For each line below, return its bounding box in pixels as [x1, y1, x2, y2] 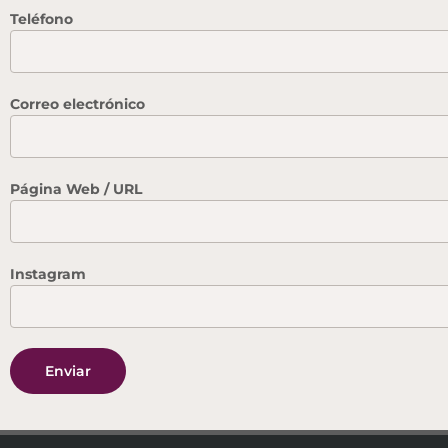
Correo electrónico [10, 94, 145, 113]
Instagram [10, 264, 86, 283]
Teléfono [10, 9, 73, 28]
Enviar [45, 361, 91, 380]
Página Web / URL [10, 179, 142, 198]
